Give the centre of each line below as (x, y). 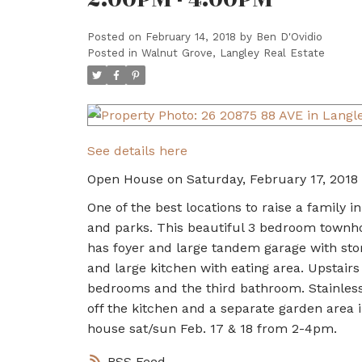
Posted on (116, 36)
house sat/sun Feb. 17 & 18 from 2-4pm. (212, 328)
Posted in (112, 53)
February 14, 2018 (190, 36)
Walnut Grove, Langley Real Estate (233, 53)
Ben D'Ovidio (289, 36)
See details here (137, 150)
